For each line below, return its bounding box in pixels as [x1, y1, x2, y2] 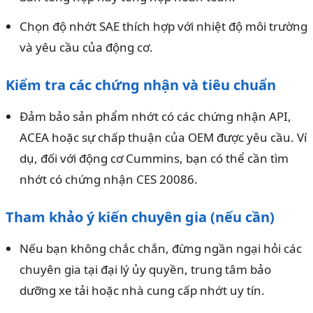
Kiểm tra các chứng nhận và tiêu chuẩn [6, 75, 276, 95]
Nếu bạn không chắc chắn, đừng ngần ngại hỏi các [20, 240, 302, 257]
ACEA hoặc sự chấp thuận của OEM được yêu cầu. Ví [20, 129, 307, 146]
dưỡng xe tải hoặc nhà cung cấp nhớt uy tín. [20, 282, 265, 299]
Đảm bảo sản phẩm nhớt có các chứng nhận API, [20, 108, 291, 125]
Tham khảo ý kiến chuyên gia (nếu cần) [6, 208, 275, 227]
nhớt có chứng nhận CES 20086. [20, 171, 198, 188]
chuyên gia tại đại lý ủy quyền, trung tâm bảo [20, 261, 271, 278]
